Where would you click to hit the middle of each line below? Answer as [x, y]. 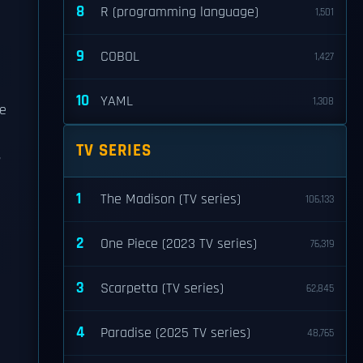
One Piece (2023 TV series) [179, 244]
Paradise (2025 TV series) [175, 333]
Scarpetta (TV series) [162, 288]
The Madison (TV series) [171, 199]
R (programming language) [179, 12]
